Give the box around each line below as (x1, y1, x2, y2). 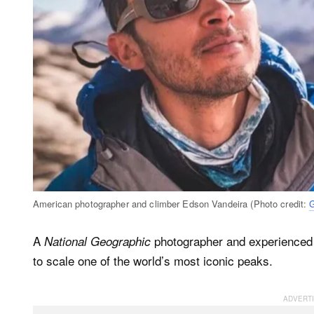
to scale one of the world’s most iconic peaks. (33, 252, 273, 270)
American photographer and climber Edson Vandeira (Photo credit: (33, 196, 310, 210)
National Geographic (44, 233, 151, 250)
